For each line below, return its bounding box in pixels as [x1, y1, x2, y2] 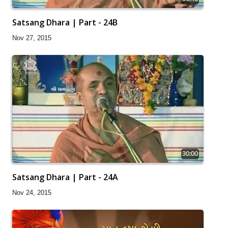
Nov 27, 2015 [12, 34, 51, 42]
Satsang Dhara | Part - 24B [12, 17, 118, 28]
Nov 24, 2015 [12, 189, 51, 197]
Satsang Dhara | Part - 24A [12, 172, 118, 183]
